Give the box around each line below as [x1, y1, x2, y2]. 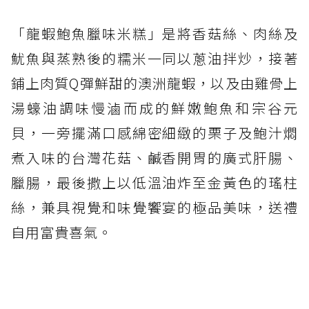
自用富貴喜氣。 [11, 221, 112, 242]
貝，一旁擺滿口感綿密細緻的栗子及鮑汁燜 [11, 122, 298, 143]
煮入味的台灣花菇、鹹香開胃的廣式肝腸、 [11, 147, 298, 168]
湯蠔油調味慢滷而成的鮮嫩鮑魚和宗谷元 [11, 97, 298, 118]
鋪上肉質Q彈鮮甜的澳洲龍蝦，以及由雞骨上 [11, 72, 298, 93]
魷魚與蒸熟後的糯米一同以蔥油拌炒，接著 [11, 48, 298, 68]
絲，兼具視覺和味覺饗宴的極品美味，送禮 [11, 197, 298, 217]
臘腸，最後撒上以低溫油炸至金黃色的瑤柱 [11, 172, 298, 192]
